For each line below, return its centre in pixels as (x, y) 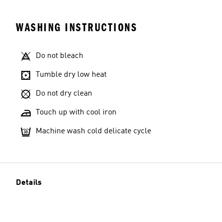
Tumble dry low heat (71, 75)
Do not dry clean (64, 94)
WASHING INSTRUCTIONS (77, 28)
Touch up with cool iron (76, 112)
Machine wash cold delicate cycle (93, 131)
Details (29, 183)
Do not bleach (59, 56)
